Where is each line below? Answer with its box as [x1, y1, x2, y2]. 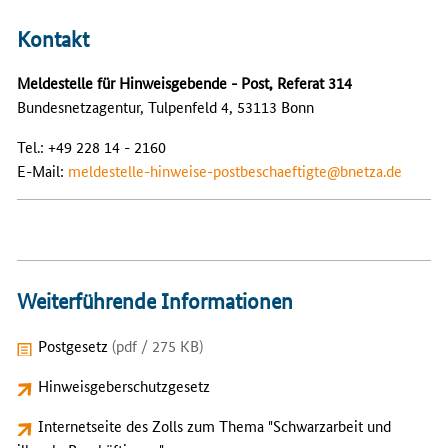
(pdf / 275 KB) [111, 334, 203, 356]
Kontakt [17, 26, 89, 52]
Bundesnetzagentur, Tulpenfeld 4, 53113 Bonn [17, 96, 314, 118]
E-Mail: [17, 160, 68, 182]
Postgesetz [37, 334, 112, 356]
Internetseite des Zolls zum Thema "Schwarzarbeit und [37, 414, 391, 436]
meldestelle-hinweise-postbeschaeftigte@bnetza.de [68, 160, 402, 182]
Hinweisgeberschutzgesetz [37, 374, 210, 396]
